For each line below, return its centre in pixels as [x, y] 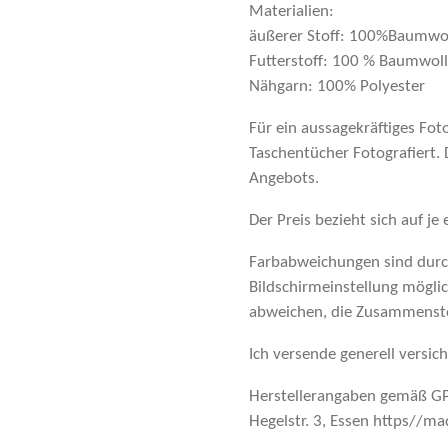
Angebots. [286, 179]
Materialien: [291, 12]
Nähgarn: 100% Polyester [337, 87]
